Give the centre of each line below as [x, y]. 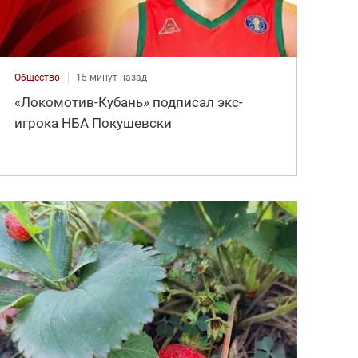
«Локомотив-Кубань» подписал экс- [129, 102]
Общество [38, 77]
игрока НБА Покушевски [93, 123]
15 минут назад [112, 77]
